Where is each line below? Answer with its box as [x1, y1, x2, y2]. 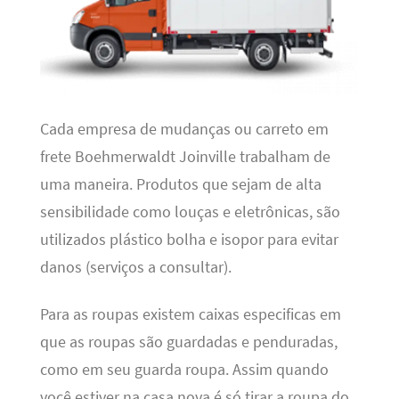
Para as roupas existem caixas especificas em [39, 305, 341, 325]
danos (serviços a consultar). [39, 256, 232, 277]
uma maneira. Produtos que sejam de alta [39, 174, 322, 194]
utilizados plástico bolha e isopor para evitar [39, 229, 338, 249]
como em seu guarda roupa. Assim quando [39, 360, 329, 380]
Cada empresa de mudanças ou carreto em [39, 118, 329, 139]
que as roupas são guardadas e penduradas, [39, 332, 338, 353]
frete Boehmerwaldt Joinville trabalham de [39, 146, 330, 167]
